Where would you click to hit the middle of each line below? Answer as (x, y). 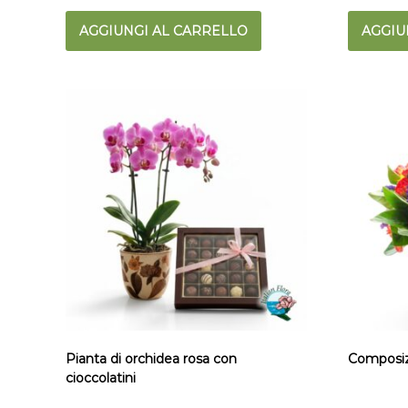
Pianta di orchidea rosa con (151, 358)
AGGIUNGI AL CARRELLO (163, 31)
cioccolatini (101, 377)
